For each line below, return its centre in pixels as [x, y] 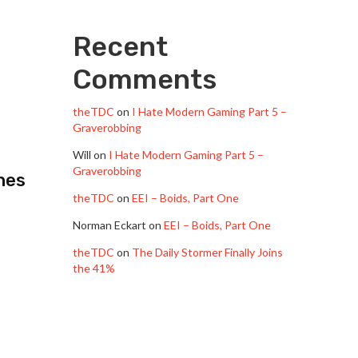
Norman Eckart [109, 225]
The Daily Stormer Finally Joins [207, 253]
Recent [120, 47]
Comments [145, 80]
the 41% [94, 268]
